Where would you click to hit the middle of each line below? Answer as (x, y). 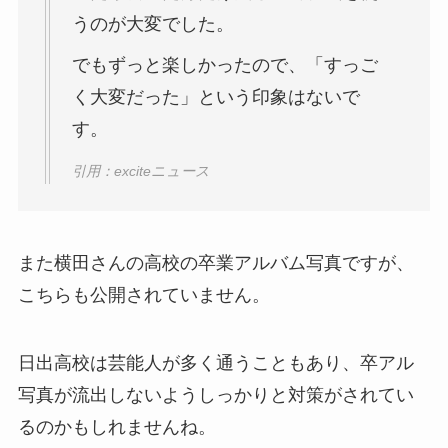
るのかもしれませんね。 (116, 426)
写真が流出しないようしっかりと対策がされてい (215, 394)
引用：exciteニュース (140, 171)
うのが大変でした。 (152, 24)
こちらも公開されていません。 (143, 295)
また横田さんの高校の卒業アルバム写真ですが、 (215, 263)
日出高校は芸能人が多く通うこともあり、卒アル (215, 362)
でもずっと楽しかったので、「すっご (224, 64)
